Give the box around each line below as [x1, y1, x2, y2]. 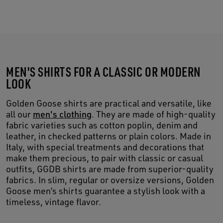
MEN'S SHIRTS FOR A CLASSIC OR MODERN [6, 63, 201, 80]
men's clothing [33, 108, 92, 119]
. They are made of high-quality [92, 108, 216, 119]
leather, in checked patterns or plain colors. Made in [6, 130, 211, 141]
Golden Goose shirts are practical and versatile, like [6, 97, 212, 109]
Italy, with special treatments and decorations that [6, 141, 204, 152]
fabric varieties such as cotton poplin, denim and [6, 119, 198, 130]
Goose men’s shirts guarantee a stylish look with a [6, 185, 205, 196]
